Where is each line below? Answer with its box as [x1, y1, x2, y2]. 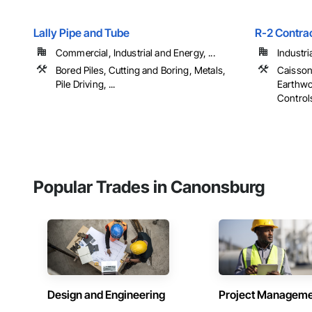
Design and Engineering [47, 288, 165, 302]
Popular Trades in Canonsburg [33, 177, 265, 198]
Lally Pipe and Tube [33, 26, 130, 40]
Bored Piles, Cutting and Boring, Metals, [56, 64, 226, 77]
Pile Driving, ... [56, 78, 116, 91]
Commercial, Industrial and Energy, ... [56, 47, 215, 59]
